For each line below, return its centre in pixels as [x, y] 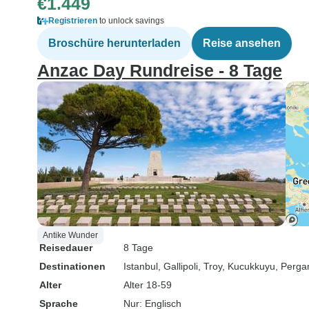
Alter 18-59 [148, 285]
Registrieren [73, 21]
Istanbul [141, 266]
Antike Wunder [70, 235]
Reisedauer [66, 248]
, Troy [210, 266]
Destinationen [72, 266]
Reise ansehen [242, 43]
